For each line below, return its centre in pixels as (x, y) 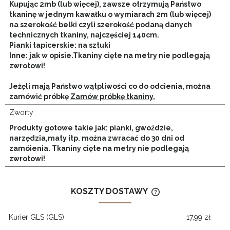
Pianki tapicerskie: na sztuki (60, 45)
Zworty (21, 112)
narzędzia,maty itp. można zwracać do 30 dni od (97, 138)
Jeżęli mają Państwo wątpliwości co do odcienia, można (110, 86)
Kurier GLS (26, 217)
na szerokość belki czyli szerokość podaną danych (101, 24)
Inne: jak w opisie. (41, 55)
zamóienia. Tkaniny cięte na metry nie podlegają (99, 148)
